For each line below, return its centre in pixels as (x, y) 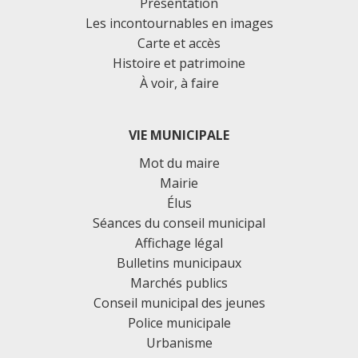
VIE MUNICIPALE (179, 135)
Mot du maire (179, 163)
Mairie (179, 183)
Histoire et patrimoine (179, 63)
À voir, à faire (179, 83)
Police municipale (179, 322)
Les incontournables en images (179, 23)
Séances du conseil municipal (179, 223)
